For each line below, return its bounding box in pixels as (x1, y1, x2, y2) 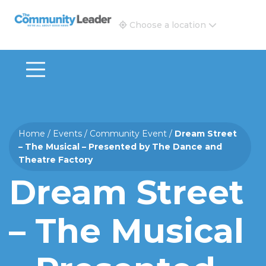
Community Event (90, 128, 167, 139)
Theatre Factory (18, 154, 93, 165)
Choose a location (129, 20, 206, 30)
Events (53, 128, 82, 139)
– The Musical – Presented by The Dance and (18, 141, 222, 152)
